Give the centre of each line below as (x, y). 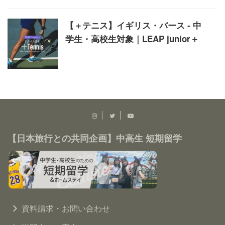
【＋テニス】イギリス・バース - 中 (133, 25)
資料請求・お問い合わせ (66, 208)
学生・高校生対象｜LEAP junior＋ (132, 39)
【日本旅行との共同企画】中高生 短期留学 (95, 138)
